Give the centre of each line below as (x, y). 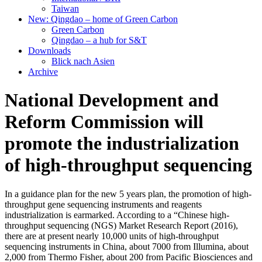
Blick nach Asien (83, 61)
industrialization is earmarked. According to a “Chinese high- (117, 215)
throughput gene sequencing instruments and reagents (103, 204)
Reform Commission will (104, 122)
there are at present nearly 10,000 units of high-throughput (112, 236)
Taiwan (65, 8)
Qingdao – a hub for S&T (99, 40)
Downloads (49, 51)
